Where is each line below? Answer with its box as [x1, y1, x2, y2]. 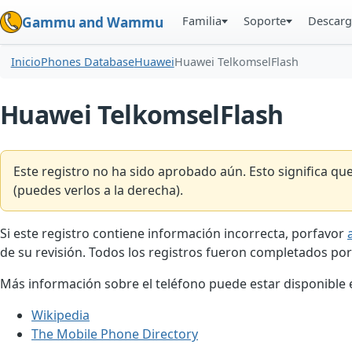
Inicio [10, 54, 41, 70]
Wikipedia [31, 306, 90, 324]
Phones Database [40, 54, 134, 70]
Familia [182, 13, 222, 28]
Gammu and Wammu [22, 13, 163, 31]
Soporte [244, 13, 287, 28]
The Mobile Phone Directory [31, 324, 198, 343]
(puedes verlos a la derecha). [13, 181, 183, 200]
